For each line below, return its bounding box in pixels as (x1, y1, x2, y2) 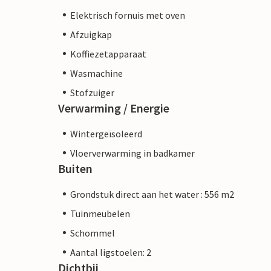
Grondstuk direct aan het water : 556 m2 (70, 188, 234, 200)
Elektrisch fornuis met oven (70, 8, 185, 21)
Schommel (70, 226, 115, 239)
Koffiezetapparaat (70, 47, 146, 60)
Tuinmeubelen (70, 207, 130, 220)
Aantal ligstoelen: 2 (70, 246, 151, 258)
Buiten (58, 160, 93, 176)
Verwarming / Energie (58, 100, 169, 116)
